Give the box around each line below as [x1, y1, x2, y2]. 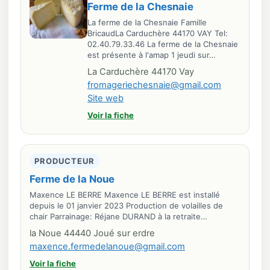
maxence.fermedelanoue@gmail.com [30, 241, 185, 252]
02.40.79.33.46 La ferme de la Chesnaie [87, 39, 238, 49]
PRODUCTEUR [34, 156, 95, 166]
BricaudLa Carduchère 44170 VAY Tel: [87, 28, 228, 38]
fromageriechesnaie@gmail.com [87, 80, 221, 90]
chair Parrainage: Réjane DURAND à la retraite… [30, 212, 207, 221]
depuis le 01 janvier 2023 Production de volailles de [30, 201, 223, 210]
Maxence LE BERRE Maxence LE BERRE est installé [30, 190, 220, 199]
